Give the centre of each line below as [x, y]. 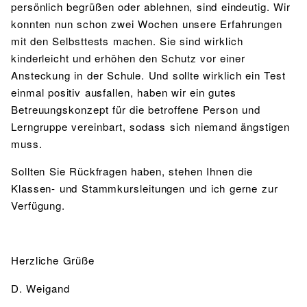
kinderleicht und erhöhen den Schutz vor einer [128, 58]
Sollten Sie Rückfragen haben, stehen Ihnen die [132, 171]
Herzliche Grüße [53, 260]
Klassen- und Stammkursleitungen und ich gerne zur [145, 188]
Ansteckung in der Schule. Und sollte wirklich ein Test [148, 75]
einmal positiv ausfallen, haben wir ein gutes [124, 92]
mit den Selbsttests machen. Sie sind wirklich [127, 40]
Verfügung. [38, 205]
